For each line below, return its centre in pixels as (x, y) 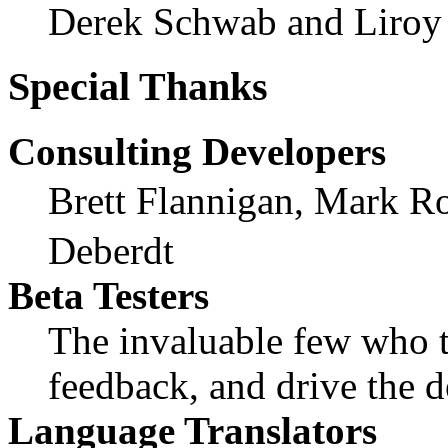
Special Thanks (138, 86)
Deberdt (111, 250)
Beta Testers (108, 295)
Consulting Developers (197, 151)
